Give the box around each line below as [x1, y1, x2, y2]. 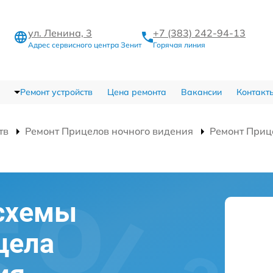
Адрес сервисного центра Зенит [28, 40, 142, 49]
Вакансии [180, 87, 222, 97]
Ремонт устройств [19, 87, 93, 97]
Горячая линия [153, 40, 205, 49]
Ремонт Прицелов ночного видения [25, 125, 193, 137]
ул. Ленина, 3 [28, 26, 92, 39]
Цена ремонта [107, 87, 166, 97]
